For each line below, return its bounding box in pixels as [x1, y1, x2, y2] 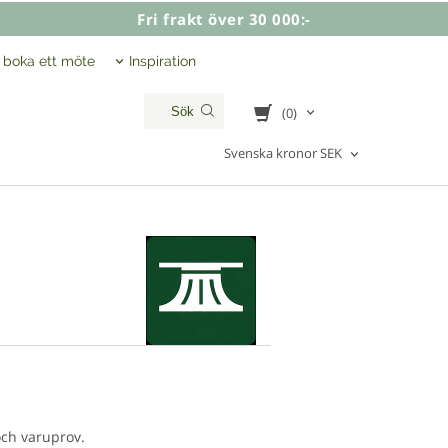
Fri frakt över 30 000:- [137, 9, 311, 29]
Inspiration [129, 53, 196, 69]
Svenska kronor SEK [224, 144, 342, 162]
